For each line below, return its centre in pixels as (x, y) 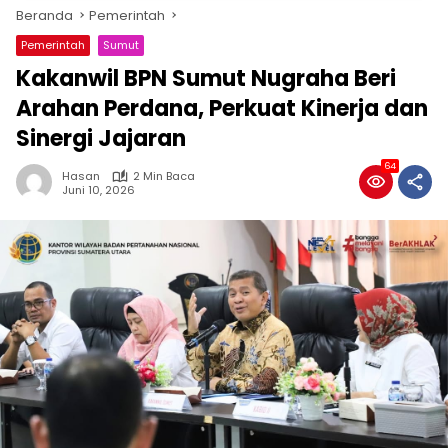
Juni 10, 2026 (98, 189)
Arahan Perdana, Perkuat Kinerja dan (222, 108)
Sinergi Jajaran (101, 138)
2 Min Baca (164, 176)
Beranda (44, 15)
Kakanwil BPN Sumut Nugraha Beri (206, 78)
